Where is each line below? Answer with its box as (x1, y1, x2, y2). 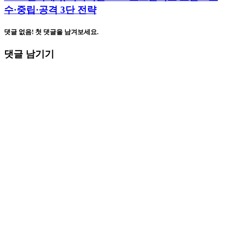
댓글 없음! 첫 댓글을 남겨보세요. (4, 28, 98, 36)
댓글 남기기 (4, 49, 54, 60)
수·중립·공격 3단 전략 (4, 5, 96, 16)
